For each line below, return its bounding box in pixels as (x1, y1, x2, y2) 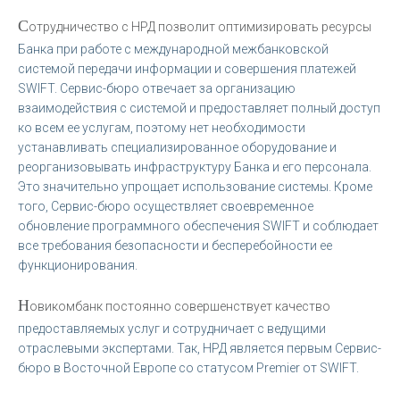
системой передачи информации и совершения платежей (18, 61, 356, 76)
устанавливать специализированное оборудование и (18, 139, 337, 154)
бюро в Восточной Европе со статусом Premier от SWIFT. (18, 360, 359, 375)
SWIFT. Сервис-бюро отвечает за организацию (18, 80, 296, 96)
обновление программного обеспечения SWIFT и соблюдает (18, 218, 379, 233)
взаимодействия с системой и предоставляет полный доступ (18, 100, 380, 115)
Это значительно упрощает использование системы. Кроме (18, 179, 372, 194)
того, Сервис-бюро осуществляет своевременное (18, 198, 313, 213)
